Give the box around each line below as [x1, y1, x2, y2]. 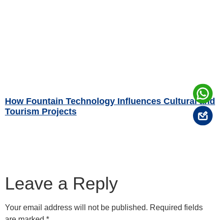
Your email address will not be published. [5, 203, 148, 212]
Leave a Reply [5, 173, 118, 194]
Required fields [150, 203, 203, 212]
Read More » [5, 120, 40, 127]
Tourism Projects [5, 107, 77, 117]
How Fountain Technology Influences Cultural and [5, 96, 215, 107]
